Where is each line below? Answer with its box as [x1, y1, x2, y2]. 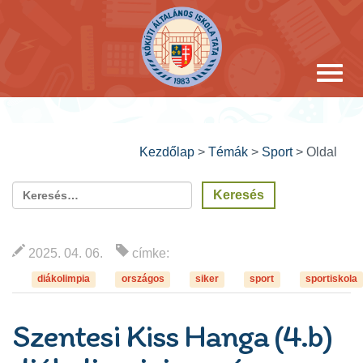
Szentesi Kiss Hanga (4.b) [12, 316, 331, 355]
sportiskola [305, 273, 357, 284]
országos [121, 273, 164, 284]
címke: [132, 246, 169, 260]
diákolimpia [37, 273, 91, 284]
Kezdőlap [139, 145, 194, 159]
